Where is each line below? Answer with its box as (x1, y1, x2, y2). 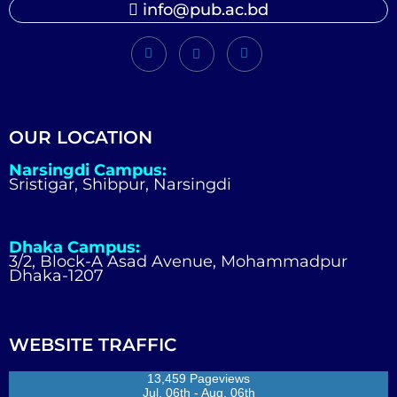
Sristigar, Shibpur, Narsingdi (9, 175, 231, 195)
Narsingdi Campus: (9, 160, 167, 181)
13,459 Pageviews (147, 371, 250, 386)
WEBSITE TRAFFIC (9, 334, 176, 356)
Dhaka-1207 (9, 266, 104, 286)
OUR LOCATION (9, 127, 152, 149)
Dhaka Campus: (9, 237, 140, 258)
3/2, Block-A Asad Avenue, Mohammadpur (9, 252, 347, 272)
